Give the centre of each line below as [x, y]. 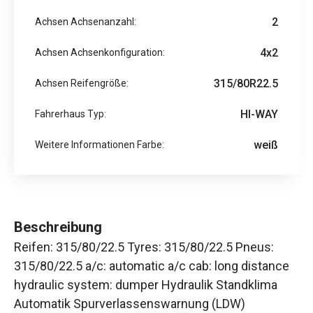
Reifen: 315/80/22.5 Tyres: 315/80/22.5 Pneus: [144, 247]
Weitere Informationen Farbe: [100, 145]
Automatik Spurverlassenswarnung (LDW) [130, 303]
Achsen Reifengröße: [82, 83]
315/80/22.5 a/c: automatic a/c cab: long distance [152, 265]
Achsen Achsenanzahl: [86, 22]
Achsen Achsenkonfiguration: [100, 53]
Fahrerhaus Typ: [71, 114]
